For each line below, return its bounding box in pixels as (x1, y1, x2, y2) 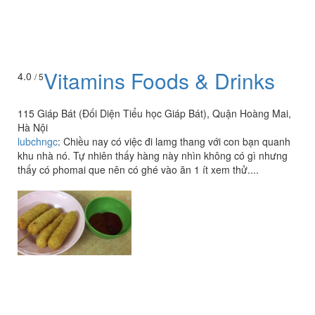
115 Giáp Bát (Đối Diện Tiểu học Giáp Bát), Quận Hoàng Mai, (18, 34, 291, 49)
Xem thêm (134, 195, 181, 210)
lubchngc (18, 62, 58, 77)
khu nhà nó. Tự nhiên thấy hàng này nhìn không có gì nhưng (18, 76, 288, 91)
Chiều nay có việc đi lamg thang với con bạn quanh (63, 62, 290, 77)
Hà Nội (18, 48, 48, 63)
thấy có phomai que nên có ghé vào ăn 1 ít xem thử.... (18, 90, 259, 105)
